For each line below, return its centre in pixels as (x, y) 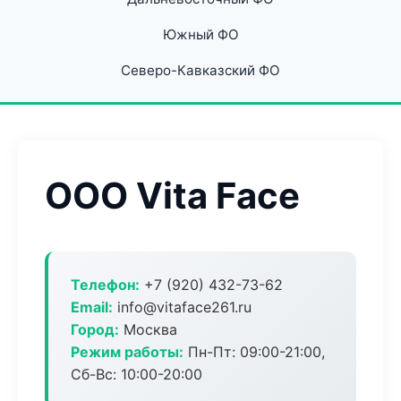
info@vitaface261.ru (182, 307)
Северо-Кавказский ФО (200, 70)
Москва (148, 329)
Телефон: (105, 285)
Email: (92, 307)
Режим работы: (127, 352)
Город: (95, 329)
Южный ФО (200, 34)
